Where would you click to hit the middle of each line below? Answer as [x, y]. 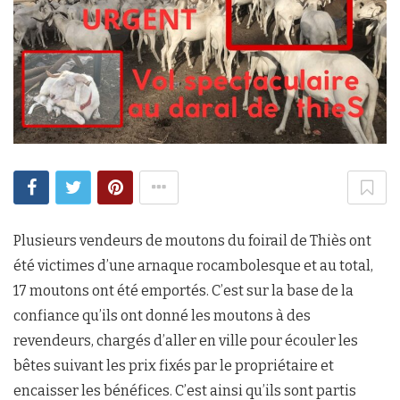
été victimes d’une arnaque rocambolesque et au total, [193, 266]
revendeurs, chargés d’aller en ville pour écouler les [186, 341]
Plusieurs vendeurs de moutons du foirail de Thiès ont [192, 241]
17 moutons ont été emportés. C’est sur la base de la [183, 291]
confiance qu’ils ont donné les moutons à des [162, 316]
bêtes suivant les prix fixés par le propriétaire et [174, 366]
